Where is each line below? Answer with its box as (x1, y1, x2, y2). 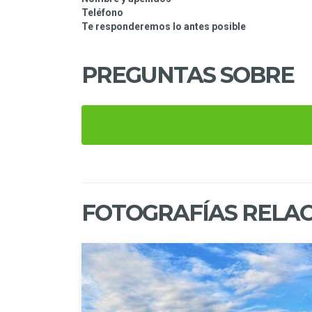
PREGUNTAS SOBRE (81, 61, 294, 89)
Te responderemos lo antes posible (81, 21, 250, 33)
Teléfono (81, 7, 123, 19)
